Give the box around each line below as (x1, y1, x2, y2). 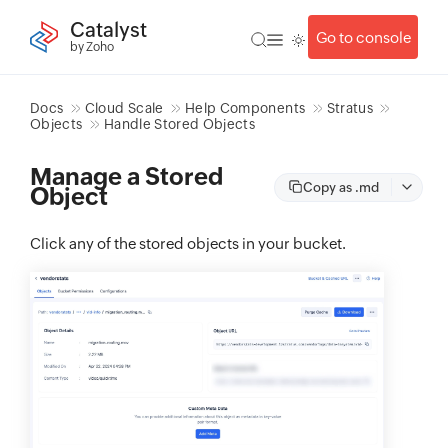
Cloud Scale (84, 100, 164, 116)
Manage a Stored (30, 163, 223, 190)
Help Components (184, 100, 306, 116)
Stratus (326, 100, 374, 116)
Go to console (315, 28, 411, 46)
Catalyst (70, 17, 147, 41)
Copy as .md (303, 179, 379, 195)
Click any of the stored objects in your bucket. (30, 235, 346, 252)
